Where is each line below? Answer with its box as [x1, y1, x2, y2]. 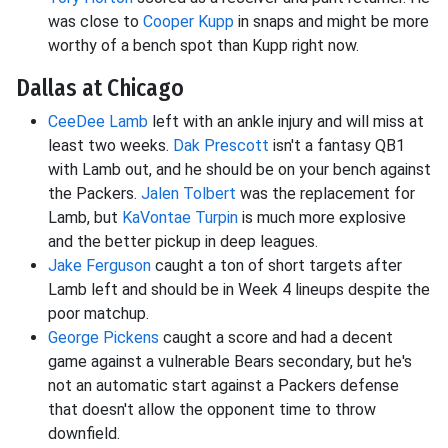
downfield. [48, 424, 120, 444]
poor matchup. [48, 304, 149, 324]
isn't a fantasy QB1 [269, 136, 405, 156]
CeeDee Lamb [48, 112, 148, 132]
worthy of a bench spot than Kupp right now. [48, 36, 359, 56]
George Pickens [48, 328, 159, 348]
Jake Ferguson [48, 256, 151, 276]
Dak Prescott [173, 136, 269, 156]
